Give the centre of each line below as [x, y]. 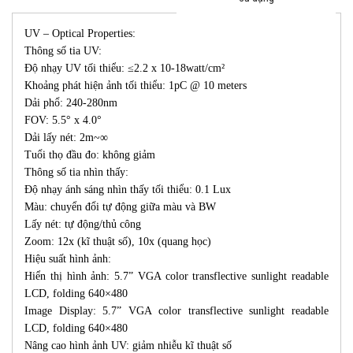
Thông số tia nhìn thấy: [76, 173]
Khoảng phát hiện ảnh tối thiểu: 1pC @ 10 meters [136, 86]
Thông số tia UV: [63, 51]
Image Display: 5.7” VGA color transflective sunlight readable [176, 311]
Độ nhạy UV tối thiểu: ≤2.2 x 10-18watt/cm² [124, 69]
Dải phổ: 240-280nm [71, 103]
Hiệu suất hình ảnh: [68, 259]
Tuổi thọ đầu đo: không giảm [90, 155]
